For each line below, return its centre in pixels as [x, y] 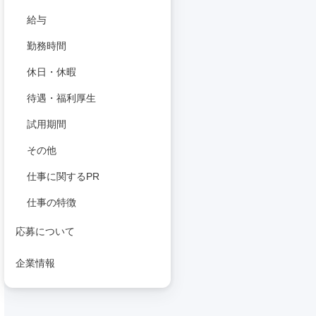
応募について [45, 231]
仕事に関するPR [63, 176]
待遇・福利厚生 [61, 98]
